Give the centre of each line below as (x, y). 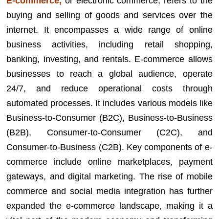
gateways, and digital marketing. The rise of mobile (109, 176)
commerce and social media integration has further (109, 191)
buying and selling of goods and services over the (109, 15)
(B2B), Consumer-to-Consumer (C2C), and (109, 132)
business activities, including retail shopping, (109, 44)
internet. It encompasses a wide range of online (109, 30)
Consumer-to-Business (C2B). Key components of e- (109, 147)
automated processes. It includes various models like (109, 103)
